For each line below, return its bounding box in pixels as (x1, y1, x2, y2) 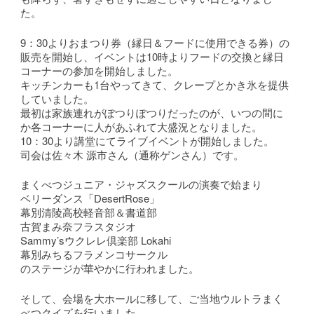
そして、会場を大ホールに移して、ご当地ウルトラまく (20, 290, 284, 306)
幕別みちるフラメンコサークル (20, 247, 168, 261)
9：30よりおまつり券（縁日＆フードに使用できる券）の (20, 34, 290, 50)
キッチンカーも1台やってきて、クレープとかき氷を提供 (20, 76, 289, 92)
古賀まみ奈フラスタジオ (20, 219, 137, 233)
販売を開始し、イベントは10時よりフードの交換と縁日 (20, 48, 285, 64)
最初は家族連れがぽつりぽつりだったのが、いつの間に (20, 104, 284, 120)
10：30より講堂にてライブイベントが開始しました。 (20, 132, 275, 148)
